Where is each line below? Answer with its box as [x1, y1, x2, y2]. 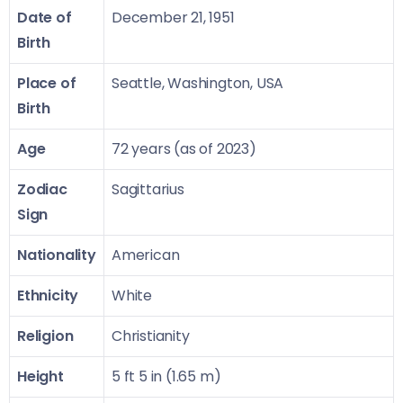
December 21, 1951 [112, 6, 235, 28]
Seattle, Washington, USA [112, 72, 284, 94]
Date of [17, 6, 72, 28]
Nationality [17, 244, 96, 265]
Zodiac [17, 178, 67, 200]
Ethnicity [17, 284, 79, 306]
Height [17, 365, 64, 387]
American [112, 244, 180, 265]
